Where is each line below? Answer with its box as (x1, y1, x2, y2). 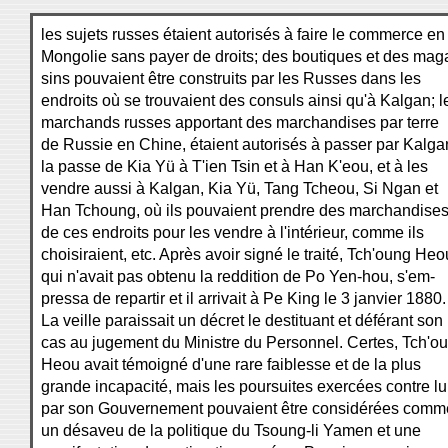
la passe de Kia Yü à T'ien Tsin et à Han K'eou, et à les (41, 158, 428, 175)
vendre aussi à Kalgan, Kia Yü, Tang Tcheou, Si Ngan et (41, 180, 438, 197)
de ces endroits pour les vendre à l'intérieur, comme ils (41, 224, 424, 241)
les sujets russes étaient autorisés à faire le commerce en (41, 26, 445, 43)
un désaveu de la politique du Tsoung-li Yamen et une (41, 422, 421, 439)
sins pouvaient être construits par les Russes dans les (41, 70, 421, 87)
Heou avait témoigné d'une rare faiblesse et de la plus (41, 356, 421, 373)
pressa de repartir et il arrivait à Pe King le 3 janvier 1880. (41, 290, 446, 307)
